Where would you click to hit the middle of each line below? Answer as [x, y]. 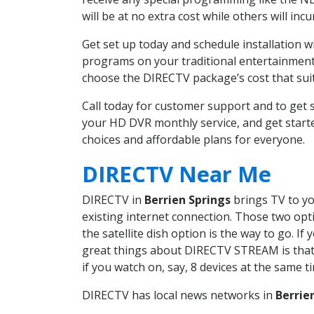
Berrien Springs [187, 199]
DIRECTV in [113, 199]
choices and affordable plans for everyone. [193, 140]
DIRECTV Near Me [177, 173]
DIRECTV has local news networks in [179, 295]
